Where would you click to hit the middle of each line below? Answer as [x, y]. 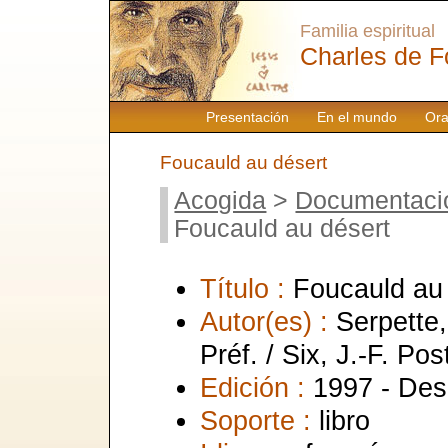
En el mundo [356, 117]
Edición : [256, 387]
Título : [246, 288]
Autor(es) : [268, 321]
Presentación [247, 117]
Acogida [220, 200]
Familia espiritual [367, 31]
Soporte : [259, 420]
